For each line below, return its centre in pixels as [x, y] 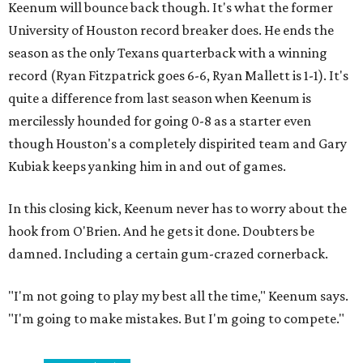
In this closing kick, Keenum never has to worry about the [177, 208]
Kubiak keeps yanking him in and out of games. [147, 166]
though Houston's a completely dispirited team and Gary [177, 143]
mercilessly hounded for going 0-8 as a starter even [160, 120]
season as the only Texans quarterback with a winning [168, 52]
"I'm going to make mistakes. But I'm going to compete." [176, 318]
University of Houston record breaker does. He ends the [171, 30]
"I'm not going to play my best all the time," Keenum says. [178, 295]
